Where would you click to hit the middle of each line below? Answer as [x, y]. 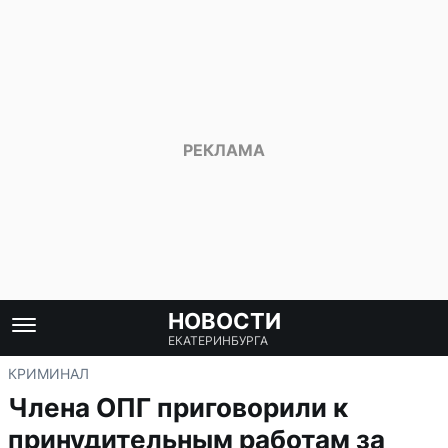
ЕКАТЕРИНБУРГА [217, 340]
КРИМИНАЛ [48, 373]
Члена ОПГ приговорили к [178, 407]
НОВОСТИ [224, 321]
